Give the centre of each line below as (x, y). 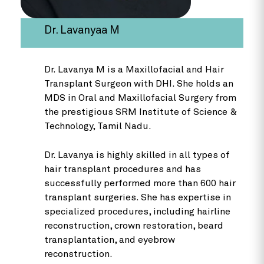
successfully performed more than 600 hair (140, 183)
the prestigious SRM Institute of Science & (141, 112)
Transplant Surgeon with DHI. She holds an (139, 84)
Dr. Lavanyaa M (82, 30)
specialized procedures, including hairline (137, 212)
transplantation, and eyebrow (110, 240)
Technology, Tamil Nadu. (98, 126)
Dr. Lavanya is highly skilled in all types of (137, 155)
